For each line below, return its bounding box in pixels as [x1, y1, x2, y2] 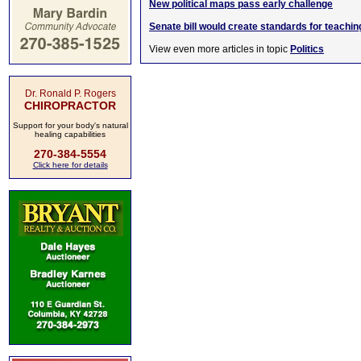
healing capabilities [35, 130, 106, 139]
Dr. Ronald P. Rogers [24, 88, 116, 99]
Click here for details [32, 160, 108, 169]
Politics [290, 44, 324, 55]
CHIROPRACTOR [24, 99, 116, 112]
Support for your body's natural [12, 121, 128, 130]
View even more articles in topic [149, 44, 290, 55]
